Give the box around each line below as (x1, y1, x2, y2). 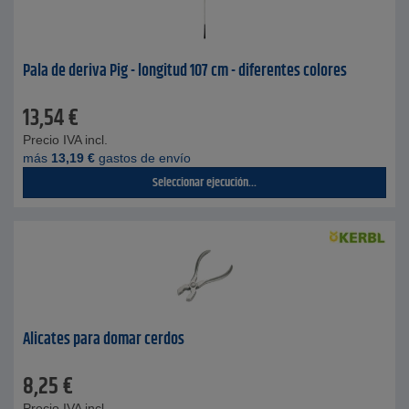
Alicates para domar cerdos (23, 327, 184, 352)
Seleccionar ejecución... (152, 173, 257, 193)
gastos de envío (95, 151, 191, 165)
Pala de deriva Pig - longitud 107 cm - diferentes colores (23, 58, 347, 84)
